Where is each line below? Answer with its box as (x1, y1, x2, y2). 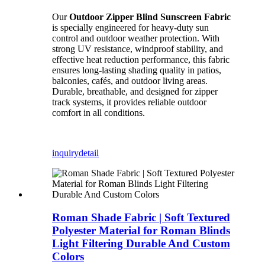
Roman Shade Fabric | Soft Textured (52, 211, 230, 224)
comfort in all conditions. (52, 108, 145, 118)
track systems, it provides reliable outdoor (52, 97, 206, 107)
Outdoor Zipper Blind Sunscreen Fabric (69, 12, 231, 22)
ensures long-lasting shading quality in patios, (52, 65, 221, 75)
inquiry (52, 148, 79, 158)
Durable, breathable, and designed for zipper (52, 86, 218, 96)
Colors (52, 250, 84, 263)
